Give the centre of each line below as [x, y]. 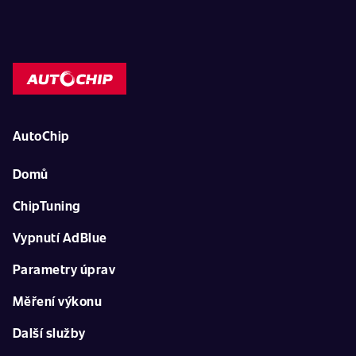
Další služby [49, 333]
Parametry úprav [64, 269]
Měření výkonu [58, 301]
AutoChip [41, 135]
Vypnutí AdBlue [60, 237]
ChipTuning [47, 205]
